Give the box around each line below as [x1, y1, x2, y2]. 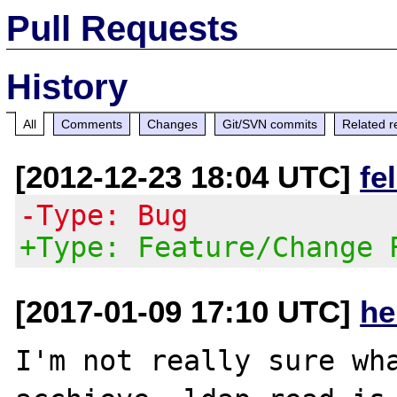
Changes [147, 116, 198, 131]
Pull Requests [6, 8, 239, 48]
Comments [61, 116, 123, 131]
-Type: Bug [19, 198, 189, 231]
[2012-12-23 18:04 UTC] [15, 159, 361, 194]
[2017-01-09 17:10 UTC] [15, 293, 361, 329]
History [6, 66, 128, 106]
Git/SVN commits [222, 116, 318, 131]
